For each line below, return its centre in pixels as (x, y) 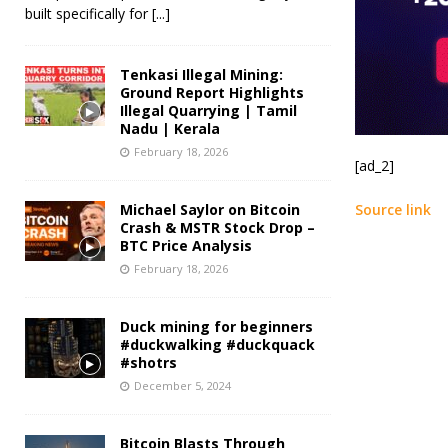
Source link (392, 210)
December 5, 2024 (182, 385)
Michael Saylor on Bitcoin (210, 209)
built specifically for (88, 13)
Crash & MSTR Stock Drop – (217, 227)
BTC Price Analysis (186, 245)
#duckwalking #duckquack (217, 344)
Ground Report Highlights (212, 92)
